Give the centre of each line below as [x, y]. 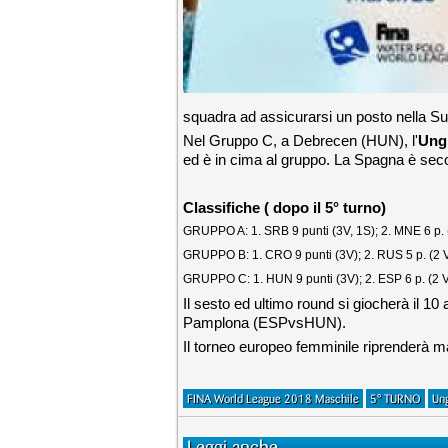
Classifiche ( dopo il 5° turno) [284, 207]
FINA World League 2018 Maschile [273, 399]
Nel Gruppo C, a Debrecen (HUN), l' [300, 140]
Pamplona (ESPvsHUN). [264, 322]
